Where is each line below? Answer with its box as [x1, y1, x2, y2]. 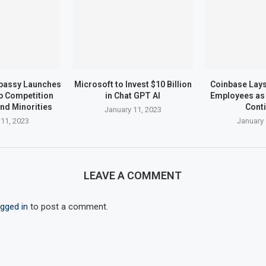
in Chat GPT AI [105, 90, 161, 100]
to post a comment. [27, 201, 108, 212]
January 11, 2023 [104, 104, 161, 114]
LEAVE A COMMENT [84, 169, 182, 182]
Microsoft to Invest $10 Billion [74, 79, 192, 89]
